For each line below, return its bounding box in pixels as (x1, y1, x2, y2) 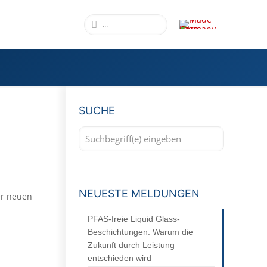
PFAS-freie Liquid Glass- (87, 214, 180, 224)
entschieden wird (87, 253, 151, 263)
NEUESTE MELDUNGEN (78, 187, 200, 200)
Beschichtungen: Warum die (87, 227, 193, 237)
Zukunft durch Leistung (87, 240, 175, 250)
